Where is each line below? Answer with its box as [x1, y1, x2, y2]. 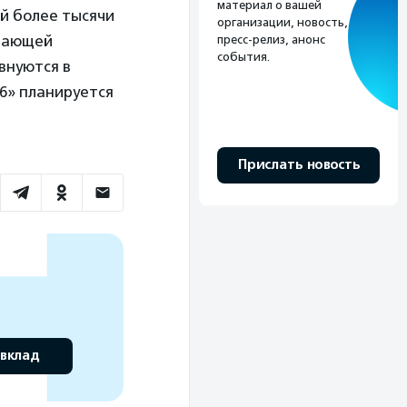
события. [217, 49, 270, 64]
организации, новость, [217, 15, 348, 29]
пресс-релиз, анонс [217, 32, 325, 46]
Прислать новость [237, 155, 360, 174]
